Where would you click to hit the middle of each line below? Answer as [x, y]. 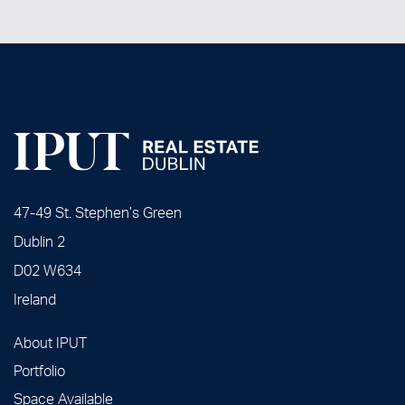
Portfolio [39, 371]
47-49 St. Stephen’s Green [98, 212]
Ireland [35, 299]
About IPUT [50, 343]
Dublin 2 [39, 241]
